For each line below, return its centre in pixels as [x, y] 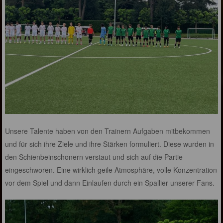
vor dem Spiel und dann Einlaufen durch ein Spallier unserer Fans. [110, 182]
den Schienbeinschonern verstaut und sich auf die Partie [94, 157]
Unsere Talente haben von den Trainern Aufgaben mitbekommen [108, 131]
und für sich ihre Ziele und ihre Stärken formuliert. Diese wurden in [110, 144]
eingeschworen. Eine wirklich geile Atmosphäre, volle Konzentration [111, 169]
